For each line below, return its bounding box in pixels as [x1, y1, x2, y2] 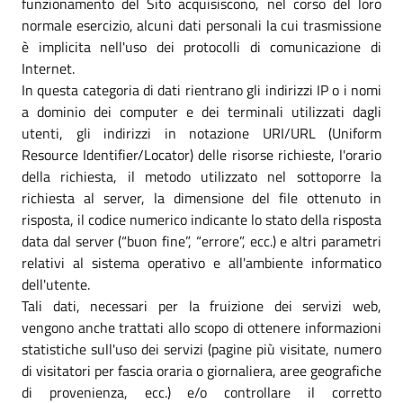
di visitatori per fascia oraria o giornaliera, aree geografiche [22, 359, 381, 381]
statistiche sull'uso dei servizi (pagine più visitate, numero [22, 337, 381, 360]
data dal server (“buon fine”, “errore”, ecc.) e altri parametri [22, 229, 381, 252]
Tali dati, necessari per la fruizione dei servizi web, [22, 294, 381, 317]
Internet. [22, 57, 75, 79]
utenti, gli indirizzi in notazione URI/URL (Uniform [22, 121, 381, 144]
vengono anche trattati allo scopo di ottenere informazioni [22, 316, 381, 338]
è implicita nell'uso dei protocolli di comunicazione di [22, 35, 381, 58]
